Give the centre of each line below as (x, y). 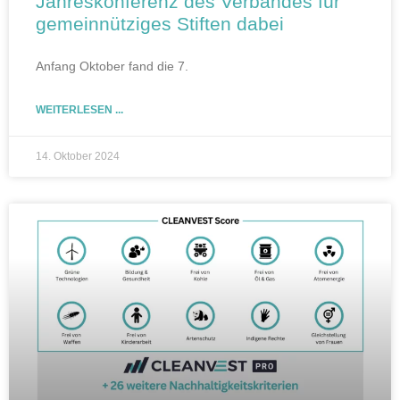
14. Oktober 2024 (78, 156)
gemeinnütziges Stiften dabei (160, 23)
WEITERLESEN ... (79, 109)
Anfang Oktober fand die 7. (112, 66)
